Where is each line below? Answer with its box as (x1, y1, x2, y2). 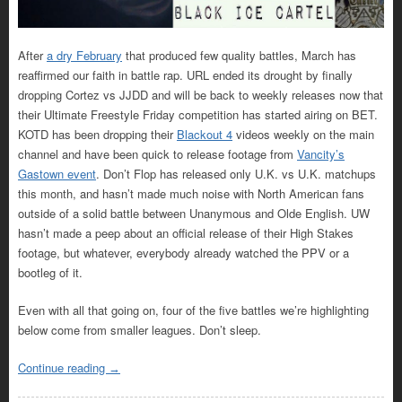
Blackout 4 (177, 125, 232, 143)
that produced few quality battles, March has (122, 46, 356, 64)
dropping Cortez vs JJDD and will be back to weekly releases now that (18, 85, 383, 103)
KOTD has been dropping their (18, 125, 177, 143)
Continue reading (18, 358, 109, 376)
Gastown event (18, 164, 96, 182)
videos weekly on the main (232, 125, 374, 143)
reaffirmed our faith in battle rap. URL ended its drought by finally (18, 66, 353, 83)
